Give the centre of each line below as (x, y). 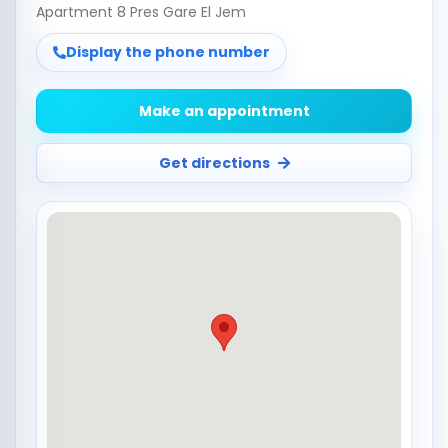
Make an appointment (224, 110)
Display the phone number (168, 52)
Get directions (214, 162)
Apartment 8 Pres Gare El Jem (141, 12)
